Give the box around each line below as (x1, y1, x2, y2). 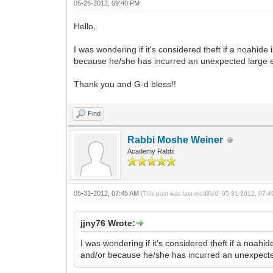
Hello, (74, 21, 96, 31)
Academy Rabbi (127, 147, 175, 155)
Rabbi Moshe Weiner (127, 135, 224, 145)
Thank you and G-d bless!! (74, 79, 177, 89)
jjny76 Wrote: (80, 218, 136, 228)
